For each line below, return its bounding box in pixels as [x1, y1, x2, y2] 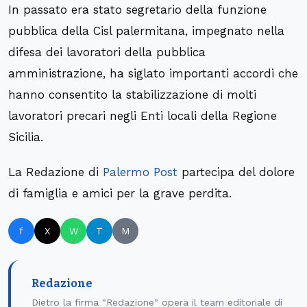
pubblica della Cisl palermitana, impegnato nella [8, 24, 284, 38]
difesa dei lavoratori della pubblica [8, 45, 206, 60]
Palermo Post [103, 165, 177, 180]
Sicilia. [8, 130, 43, 145]
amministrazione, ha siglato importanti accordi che [8, 66, 298, 81]
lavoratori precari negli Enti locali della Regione [8, 109, 277, 123]
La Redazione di [8, 165, 103, 180]
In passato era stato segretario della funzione [8, 3, 267, 17]
